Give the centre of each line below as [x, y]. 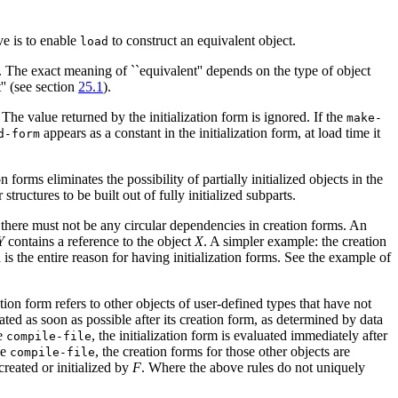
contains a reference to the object [99, 241]
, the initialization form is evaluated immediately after [239, 335]
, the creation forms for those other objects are [223, 351]
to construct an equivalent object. [202, 40]
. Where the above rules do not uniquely [253, 367]
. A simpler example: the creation [295, 241]
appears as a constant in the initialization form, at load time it [210, 132]
